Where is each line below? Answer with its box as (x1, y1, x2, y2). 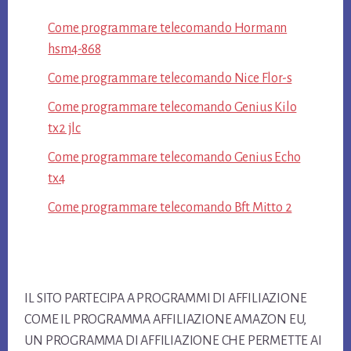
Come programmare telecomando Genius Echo (48, 150, 301, 165)
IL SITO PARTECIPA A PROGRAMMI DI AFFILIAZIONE (24, 291, 307, 306)
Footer (7, 255, 79, 288)
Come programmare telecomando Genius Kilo (48, 100, 297, 114)
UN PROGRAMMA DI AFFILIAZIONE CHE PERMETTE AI (24, 334, 322, 349)
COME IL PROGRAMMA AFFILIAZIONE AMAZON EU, (24, 313, 307, 327)
